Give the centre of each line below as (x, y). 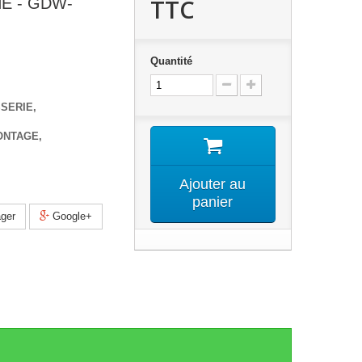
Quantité (171, 61)
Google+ (71, 216)
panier (213, 202)
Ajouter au (213, 184)
